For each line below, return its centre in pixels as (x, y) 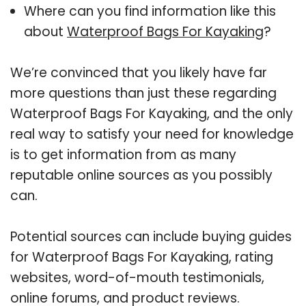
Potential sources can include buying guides (151, 236)
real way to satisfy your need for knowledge (152, 134)
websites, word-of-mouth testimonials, (137, 277)
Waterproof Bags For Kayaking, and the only (152, 113)
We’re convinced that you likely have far (139, 72)
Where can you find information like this (150, 11)
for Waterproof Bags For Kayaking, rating (142, 257)
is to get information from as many (123, 154)
